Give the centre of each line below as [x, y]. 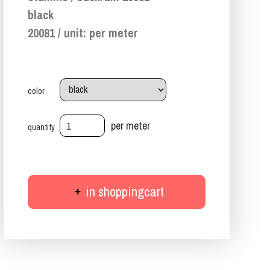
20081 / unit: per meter [83, 33]
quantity [41, 127]
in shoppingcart [123, 192]
